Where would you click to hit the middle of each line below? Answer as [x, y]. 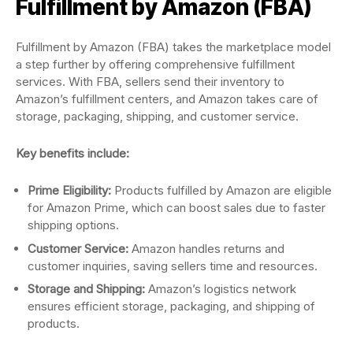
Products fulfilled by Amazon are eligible [221, 190]
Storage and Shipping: [86, 289]
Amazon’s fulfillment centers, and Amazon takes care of [167, 99]
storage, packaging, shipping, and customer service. [159, 116]
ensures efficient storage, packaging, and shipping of [171, 306]
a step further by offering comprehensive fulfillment [155, 64]
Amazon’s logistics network [221, 289]
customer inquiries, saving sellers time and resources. [173, 266]
